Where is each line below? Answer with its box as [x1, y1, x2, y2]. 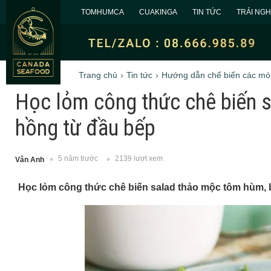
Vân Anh [15, 155, 44, 164]
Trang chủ [79, 70, 117, 80]
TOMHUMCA [81, 8, 124, 16]
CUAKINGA [139, 8, 177, 16]
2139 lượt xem [115, 154, 163, 163]
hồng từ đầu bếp [15, 116, 155, 141]
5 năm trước [58, 154, 98, 163]
